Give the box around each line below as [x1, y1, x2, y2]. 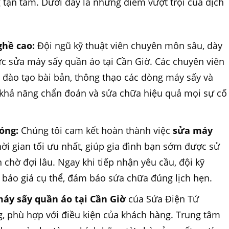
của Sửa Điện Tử [128, 193, 199, 205]
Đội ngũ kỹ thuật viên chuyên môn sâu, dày [35, 39, 223, 52]
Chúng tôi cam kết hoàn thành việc [18, 124, 173, 136]
